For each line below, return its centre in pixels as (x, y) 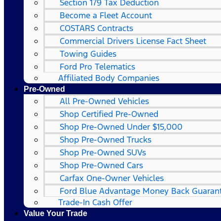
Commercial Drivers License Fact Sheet (133, 41)
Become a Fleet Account (106, 15)
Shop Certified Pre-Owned (109, 114)
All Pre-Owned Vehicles (104, 101)
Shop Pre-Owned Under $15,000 (121, 127)
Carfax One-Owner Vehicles (112, 178)
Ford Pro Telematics (97, 67)
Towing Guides (88, 54)
